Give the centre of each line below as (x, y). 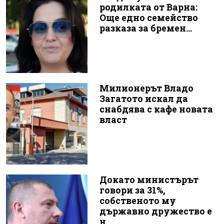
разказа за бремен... (145, 28)
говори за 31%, (132, 190)
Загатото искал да (143, 99)
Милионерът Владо (146, 88)
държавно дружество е (155, 211)
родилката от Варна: (148, 7)
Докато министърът (149, 179)
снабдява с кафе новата (156, 109)
